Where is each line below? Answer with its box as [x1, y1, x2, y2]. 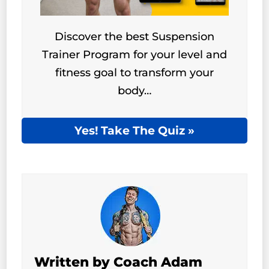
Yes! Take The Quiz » [74, 123, 195, 138]
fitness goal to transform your [55, 66, 214, 80]
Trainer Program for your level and [42, 48, 227, 62]
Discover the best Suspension [55, 30, 214, 44]
